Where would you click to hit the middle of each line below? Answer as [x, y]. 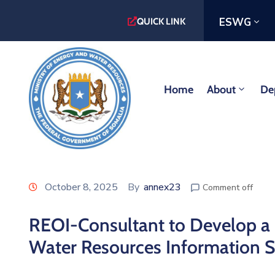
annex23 [162, 187]
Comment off [228, 187]
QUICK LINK [161, 21]
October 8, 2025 [81, 187]
